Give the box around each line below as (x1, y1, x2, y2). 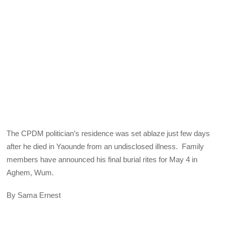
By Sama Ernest (7, 190, 61, 199)
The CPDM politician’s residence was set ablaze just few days (7, 129, 210, 138)
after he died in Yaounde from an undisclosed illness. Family (7, 142, 204, 151)
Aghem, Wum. (7, 168, 54, 177)
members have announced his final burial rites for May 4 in (7, 155, 198, 164)
